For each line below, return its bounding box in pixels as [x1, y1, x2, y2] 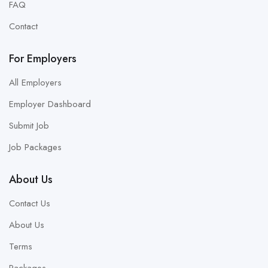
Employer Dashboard [9, 98, 91, 111]
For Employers [9, 51, 77, 66]
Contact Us [9, 197, 50, 210]
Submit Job [9, 119, 49, 132]
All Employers [9, 76, 62, 89]
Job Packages [9, 141, 62, 154]
